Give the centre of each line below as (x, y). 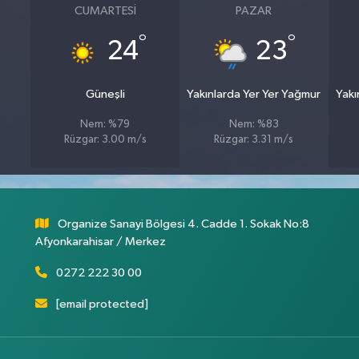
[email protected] (103, 304)
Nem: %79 (105, 124)
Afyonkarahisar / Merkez (100, 241)
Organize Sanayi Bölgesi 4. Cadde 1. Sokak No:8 (184, 224)
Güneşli (105, 94)
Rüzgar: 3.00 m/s (105, 139)
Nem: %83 (254, 124)
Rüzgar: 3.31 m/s (254, 139)
